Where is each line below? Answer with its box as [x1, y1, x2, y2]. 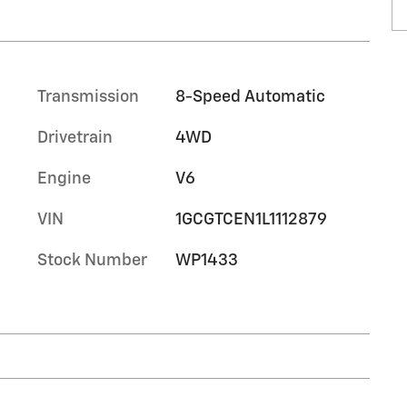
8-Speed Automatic [174, 89, 325, 105]
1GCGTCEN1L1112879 [174, 212, 327, 228]
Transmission [37, 89, 139, 105]
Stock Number [37, 253, 147, 269]
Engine [37, 171, 91, 187]
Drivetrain [37, 130, 113, 146]
